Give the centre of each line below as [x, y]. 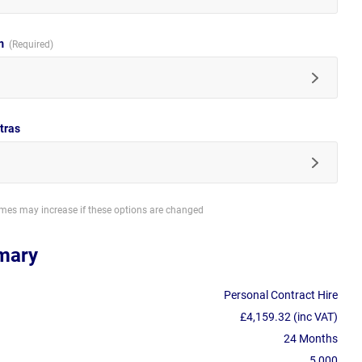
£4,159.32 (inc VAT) [289, 317]
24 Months [311, 339]
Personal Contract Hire [281, 295]
